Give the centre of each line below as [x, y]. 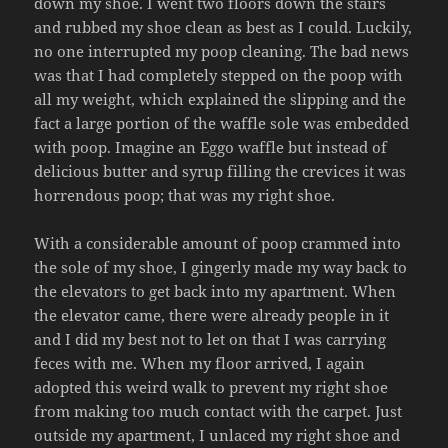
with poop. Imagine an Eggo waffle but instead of [211, 146]
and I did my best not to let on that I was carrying [210, 338]
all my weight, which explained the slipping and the [220, 98]
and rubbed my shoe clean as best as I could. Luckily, [223, 26]
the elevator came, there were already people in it [212, 314]
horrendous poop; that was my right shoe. [185, 194]
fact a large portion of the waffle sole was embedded [222, 122]
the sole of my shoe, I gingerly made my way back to [221, 266]
